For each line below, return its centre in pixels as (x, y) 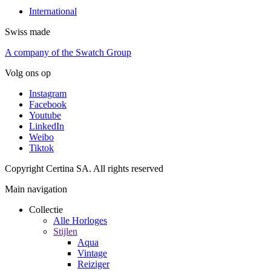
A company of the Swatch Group (68, 52)
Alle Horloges (80, 220)
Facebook (48, 104)
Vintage (92, 253)
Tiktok (41, 148)
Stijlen (65, 231)
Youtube (45, 115)
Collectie (46, 209)
